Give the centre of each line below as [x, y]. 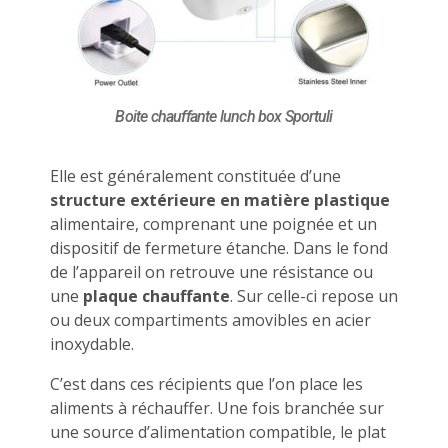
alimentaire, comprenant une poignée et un [213, 224]
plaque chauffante [156, 296]
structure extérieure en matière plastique [220, 200]
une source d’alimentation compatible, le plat [218, 432]
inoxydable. [92, 344]
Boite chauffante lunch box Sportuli [224, 117]
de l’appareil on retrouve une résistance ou [211, 272]
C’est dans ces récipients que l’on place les [206, 384]
